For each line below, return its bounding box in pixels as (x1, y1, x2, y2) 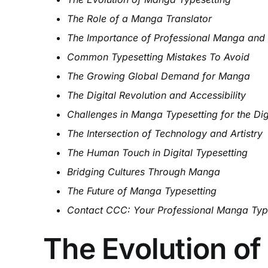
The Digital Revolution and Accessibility (66, 89, 246, 102)
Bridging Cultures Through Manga (66, 166, 220, 178)
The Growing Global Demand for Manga (66, 70, 250, 83)
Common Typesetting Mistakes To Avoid (66, 51, 249, 63)
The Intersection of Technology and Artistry (66, 127, 263, 140)
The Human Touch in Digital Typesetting (66, 147, 248, 159)
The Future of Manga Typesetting (66, 185, 217, 197)
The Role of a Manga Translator (66, 13, 212, 25)
